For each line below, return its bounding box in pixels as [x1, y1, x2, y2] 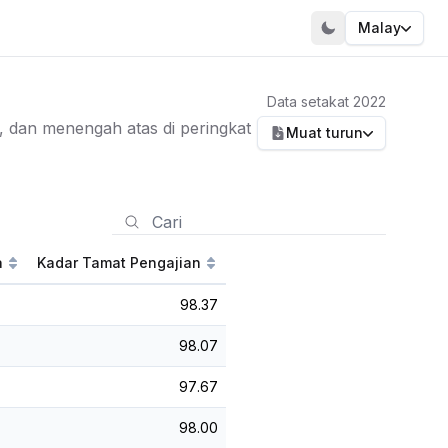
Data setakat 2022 [266, 93, 386, 110]
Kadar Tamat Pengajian [37, 254, 202, 271]
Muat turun [285, 124, 363, 141]
